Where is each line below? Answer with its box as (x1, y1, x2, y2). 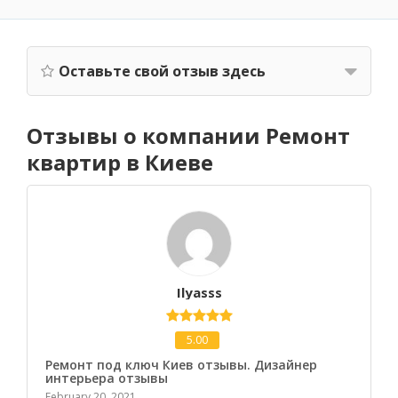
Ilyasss (176, 283, 222, 301)
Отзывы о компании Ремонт (27, 121, 350, 150)
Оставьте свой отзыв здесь (59, 61, 266, 81)
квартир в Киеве (27, 147, 213, 177)
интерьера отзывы (45, 370, 168, 386)
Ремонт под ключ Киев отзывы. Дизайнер (45, 356, 317, 373)
